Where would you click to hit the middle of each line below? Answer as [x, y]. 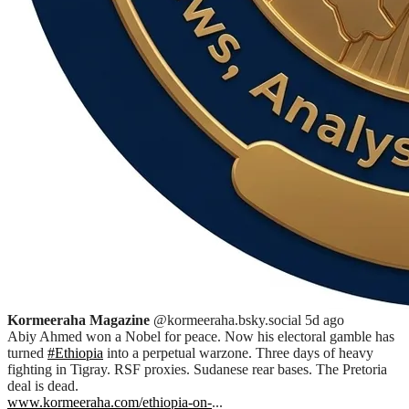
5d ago [325, 320]
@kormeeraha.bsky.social [227, 320]
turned [27, 353]
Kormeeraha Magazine [79, 320]
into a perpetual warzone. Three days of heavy [238, 353]
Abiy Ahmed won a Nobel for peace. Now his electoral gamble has [201, 337]
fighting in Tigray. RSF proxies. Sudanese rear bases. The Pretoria [197, 370]
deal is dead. [43, 386]
